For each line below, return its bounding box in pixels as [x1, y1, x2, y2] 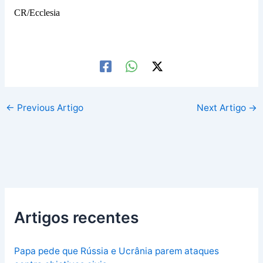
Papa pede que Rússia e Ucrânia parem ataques [14, 245, 219, 257]
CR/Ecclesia [14, 8, 60, 18]
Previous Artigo [15, 102, 84, 113]
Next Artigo [196, 102, 248, 113]
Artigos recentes [14, 207, 139, 227]
